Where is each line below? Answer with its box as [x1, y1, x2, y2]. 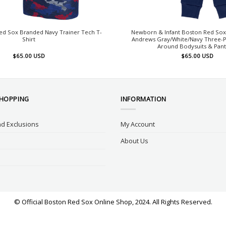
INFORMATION [121, 94, 166, 104]
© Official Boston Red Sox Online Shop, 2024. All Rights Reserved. [14, 197, 212, 207]
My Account [121, 120, 155, 129]
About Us [121, 136, 148, 146]
